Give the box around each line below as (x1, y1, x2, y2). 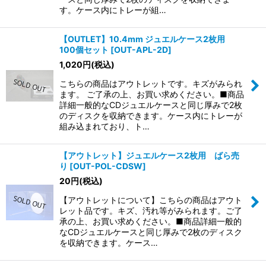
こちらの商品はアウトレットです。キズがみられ (59, 78, 242, 89)
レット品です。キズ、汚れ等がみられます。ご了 (59, 205, 242, 216)
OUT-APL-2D (114, 45, 168, 55)
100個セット (59, 45, 109, 55)
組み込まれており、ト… (59, 121, 150, 132)
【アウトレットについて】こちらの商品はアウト (59, 195, 242, 205)
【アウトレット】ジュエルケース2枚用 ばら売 (59, 150, 239, 161)
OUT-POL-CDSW (73, 161, 142, 172)
